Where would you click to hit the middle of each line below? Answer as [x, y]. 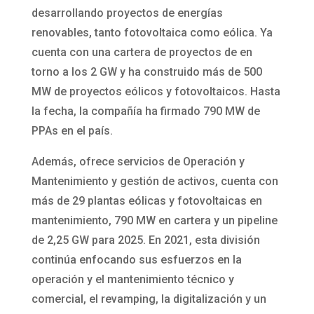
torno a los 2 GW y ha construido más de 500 [146, 71]
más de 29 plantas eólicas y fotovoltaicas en [146, 200]
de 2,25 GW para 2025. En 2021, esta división [145, 240]
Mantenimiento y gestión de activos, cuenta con [155, 181]
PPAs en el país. [72, 130]
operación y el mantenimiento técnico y [132, 279]
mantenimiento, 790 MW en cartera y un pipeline [154, 220]
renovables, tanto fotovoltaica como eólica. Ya [152, 32]
